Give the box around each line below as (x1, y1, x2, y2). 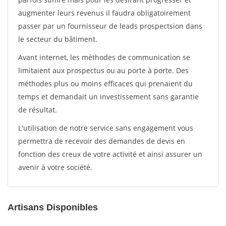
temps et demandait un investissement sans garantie (18, 92, 199, 101)
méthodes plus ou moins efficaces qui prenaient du (18, 79, 193, 88)
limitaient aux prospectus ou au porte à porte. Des (18, 66, 189, 75)
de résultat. (18, 105, 57, 115)
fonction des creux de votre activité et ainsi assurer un (18, 149, 202, 159)
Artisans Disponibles (8, 202, 98, 212)
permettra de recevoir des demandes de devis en (18, 136, 185, 146)
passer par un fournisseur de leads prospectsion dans (18, 21, 202, 31)
